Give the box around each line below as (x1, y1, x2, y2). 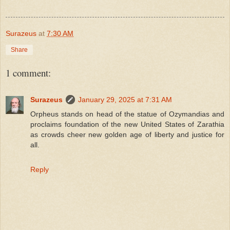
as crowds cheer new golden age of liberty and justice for (30, 130, 224, 139)
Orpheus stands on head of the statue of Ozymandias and (30, 110, 224, 119)
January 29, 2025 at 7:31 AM (78, 95, 172, 104)
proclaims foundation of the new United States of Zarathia (30, 120, 224, 129)
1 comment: (6, 66, 51, 80)
